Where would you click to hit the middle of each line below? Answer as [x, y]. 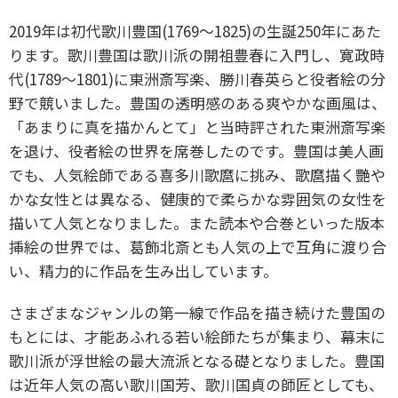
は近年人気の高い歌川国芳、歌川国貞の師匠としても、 [196, 385]
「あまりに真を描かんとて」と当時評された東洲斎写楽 [197, 127]
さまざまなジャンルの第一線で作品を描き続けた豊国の [197, 313]
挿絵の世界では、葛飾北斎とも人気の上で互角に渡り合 [198, 247]
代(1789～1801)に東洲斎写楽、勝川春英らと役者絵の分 [197, 79]
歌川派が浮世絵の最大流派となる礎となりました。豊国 [197, 361]
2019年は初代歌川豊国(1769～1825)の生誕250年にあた [195, 31]
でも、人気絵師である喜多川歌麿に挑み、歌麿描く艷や [197, 175]
